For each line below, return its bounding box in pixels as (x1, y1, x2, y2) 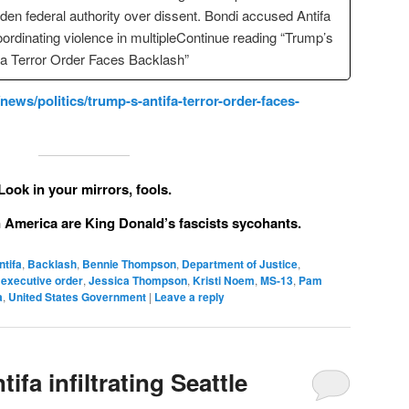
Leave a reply (154, 288, 225, 305)
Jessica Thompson (89, 272, 187, 288)
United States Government (8, 288, 146, 305)
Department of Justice (182, 256, 298, 272)
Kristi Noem (193, 272, 255, 288)
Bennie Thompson (82, 256, 176, 272)
